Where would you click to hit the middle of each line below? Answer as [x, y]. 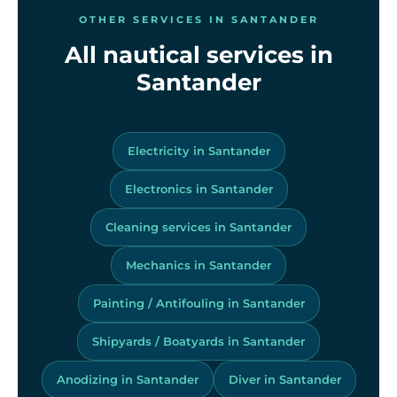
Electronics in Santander [198, 188]
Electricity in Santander [198, 150]
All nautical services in [198, 54]
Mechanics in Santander [198, 265]
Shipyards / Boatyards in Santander [198, 341]
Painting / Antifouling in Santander [198, 303]
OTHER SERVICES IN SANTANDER [198, 19]
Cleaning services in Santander [198, 226]
